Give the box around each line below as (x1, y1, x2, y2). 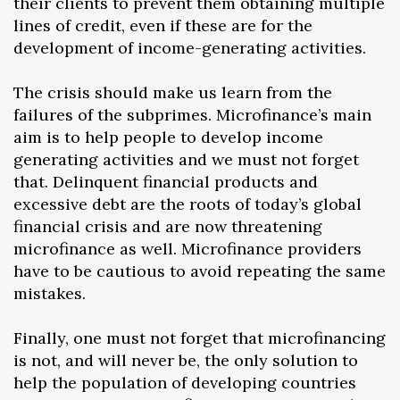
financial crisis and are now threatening (13, 215, 322, 237)
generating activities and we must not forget (13, 148, 359, 170)
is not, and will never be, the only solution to (13, 349, 358, 371)
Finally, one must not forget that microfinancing (13, 327, 386, 348)
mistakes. (13, 282, 86, 304)
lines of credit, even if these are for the (13, 14, 312, 36)
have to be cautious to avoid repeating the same (13, 260, 386, 281)
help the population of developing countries (13, 371, 356, 393)
